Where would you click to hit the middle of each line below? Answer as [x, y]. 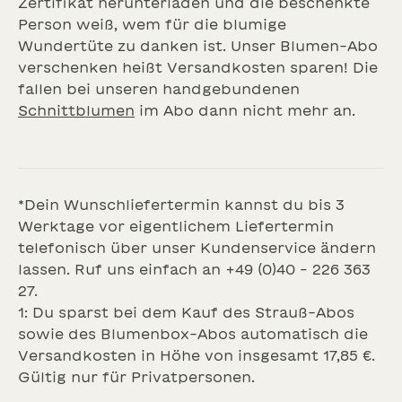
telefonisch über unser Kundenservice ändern [197, 248]
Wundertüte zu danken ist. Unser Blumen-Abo [198, 46]
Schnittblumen [76, 111]
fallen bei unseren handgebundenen [159, 89]
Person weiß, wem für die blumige [152, 25]
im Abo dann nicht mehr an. [245, 111]
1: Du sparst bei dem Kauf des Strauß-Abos [186, 313]
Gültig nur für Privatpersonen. [136, 377]
